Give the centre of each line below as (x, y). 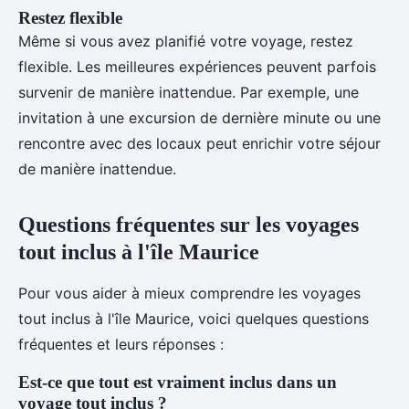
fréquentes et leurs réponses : (121, 344)
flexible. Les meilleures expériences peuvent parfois (197, 67)
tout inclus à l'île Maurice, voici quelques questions (194, 319)
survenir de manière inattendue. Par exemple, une (189, 92)
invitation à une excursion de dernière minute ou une (199, 118)
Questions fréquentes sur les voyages (189, 225)
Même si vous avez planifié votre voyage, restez (186, 41)
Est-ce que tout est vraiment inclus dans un (178, 382)
